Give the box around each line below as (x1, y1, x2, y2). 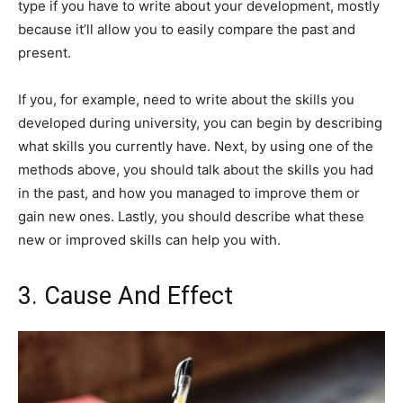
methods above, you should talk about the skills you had (18, 161, 373, 179)
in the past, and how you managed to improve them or (18, 184, 360, 202)
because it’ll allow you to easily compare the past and (18, 21, 355, 39)
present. (18, 44, 71, 62)
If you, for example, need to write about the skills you (18, 91, 354, 109)
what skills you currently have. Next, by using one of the (18, 138, 373, 156)
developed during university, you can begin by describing (18, 114, 382, 132)
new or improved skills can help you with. (18, 231, 281, 249)
